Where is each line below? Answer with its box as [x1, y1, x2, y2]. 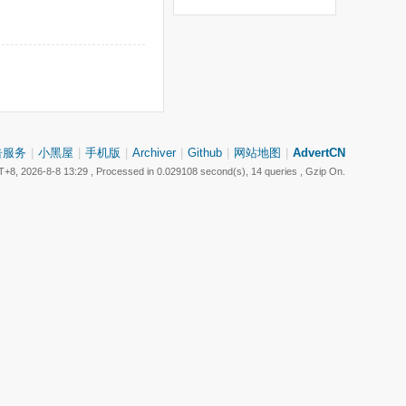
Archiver [132, 146, 176, 159]
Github [188, 146, 222, 159]
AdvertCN [293, 146, 345, 159]
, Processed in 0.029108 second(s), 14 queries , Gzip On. [88, 166, 345, 177]
